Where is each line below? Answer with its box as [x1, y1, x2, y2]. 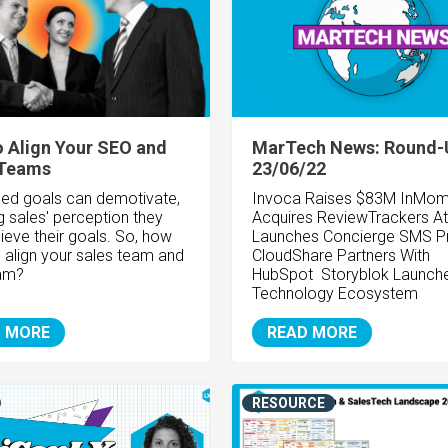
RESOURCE [251, 395, 325, 412]
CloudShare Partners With [251, 246, 430, 266]
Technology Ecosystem [251, 284, 418, 304]
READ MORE [266, 323, 357, 343]
